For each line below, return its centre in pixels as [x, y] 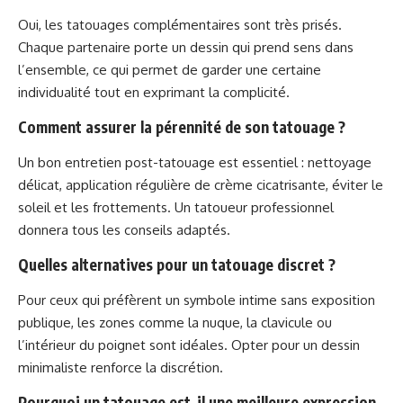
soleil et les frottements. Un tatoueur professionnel [176, 207]
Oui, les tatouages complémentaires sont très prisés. [180, 24]
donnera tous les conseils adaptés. [124, 229]
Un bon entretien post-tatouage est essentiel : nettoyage [195, 162]
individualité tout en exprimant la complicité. [154, 92]
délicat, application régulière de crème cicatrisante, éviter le [201, 184]
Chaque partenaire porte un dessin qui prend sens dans [186, 47]
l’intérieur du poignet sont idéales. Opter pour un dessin [189, 345]
